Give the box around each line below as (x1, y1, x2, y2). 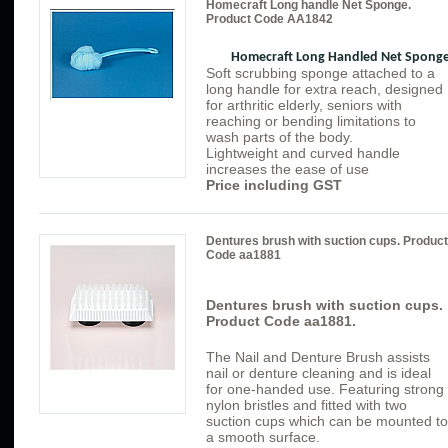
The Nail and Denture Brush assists (206, 349, 430, 366)
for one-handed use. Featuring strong (206, 381, 444, 398)
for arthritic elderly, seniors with (206, 97, 402, 114)
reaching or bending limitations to (206, 113, 416, 130)
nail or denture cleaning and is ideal (206, 365, 431, 382)
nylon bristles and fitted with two (206, 397, 407, 414)
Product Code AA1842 (206, 12, 333, 27)
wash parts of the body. (206, 129, 353, 146)
